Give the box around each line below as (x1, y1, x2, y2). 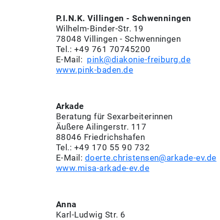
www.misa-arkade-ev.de (56, 164, 150, 173)
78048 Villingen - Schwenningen (56, 34, 181, 44)
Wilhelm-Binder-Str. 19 (56, 24, 144, 33)
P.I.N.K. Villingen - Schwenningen (56, 14, 192, 23)
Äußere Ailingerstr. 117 (56, 122, 147, 132)
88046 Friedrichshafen (56, 133, 145, 142)
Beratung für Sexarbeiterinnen (56, 112, 173, 121)
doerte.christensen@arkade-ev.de (84, 153, 217, 163)
